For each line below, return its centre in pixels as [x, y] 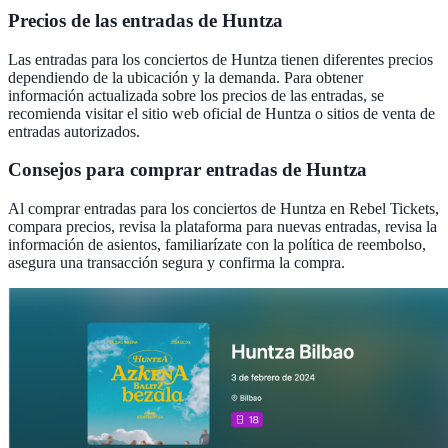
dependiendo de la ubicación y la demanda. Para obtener [185, 77]
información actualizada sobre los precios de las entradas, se [196, 95]
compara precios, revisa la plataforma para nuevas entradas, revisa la [222, 227]
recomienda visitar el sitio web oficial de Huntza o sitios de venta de [221, 113]
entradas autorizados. [74, 131]
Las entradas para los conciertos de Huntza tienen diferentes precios [220, 59]
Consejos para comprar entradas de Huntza [187, 170]
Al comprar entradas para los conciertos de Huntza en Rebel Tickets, [223, 209]
